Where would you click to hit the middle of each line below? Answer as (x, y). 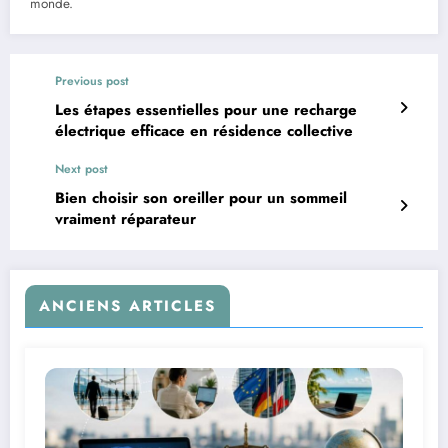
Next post (81, 168)
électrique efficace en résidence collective (204, 130)
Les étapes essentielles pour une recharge (206, 109)
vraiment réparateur (125, 218)
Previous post (92, 80)
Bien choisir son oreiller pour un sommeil (201, 197)
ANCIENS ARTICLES (127, 305)
